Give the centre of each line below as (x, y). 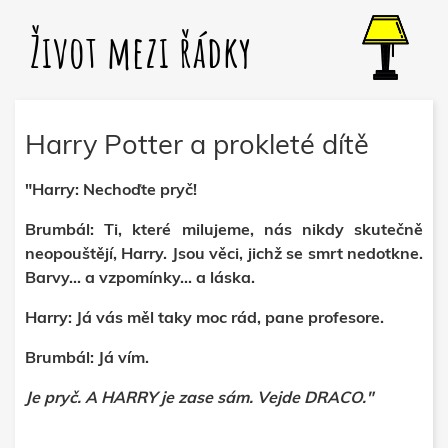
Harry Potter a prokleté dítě (197, 144)
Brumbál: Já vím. (89, 357)
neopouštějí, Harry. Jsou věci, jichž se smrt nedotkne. (224, 253)
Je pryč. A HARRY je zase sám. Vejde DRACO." (199, 397)
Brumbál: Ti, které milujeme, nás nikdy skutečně (224, 229)
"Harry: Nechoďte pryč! (111, 189)
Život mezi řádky (141, 51)
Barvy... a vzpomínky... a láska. (140, 277)
